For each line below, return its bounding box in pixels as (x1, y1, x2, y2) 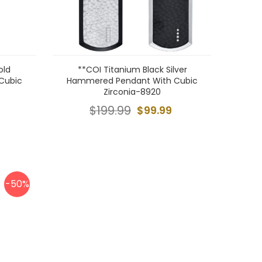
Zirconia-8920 (104, 86, 161, 98)
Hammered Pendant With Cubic (67, 75, 198, 87)
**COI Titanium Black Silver (77, 64, 187, 75)
